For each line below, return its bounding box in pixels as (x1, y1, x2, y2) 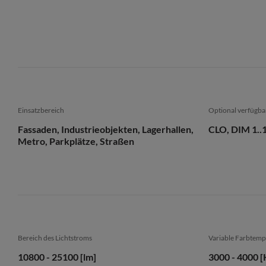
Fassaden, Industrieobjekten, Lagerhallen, (18, 123, 194, 135)
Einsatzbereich (18, 106, 64, 115)
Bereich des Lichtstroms (18, 233, 92, 242)
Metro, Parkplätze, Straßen (18, 135, 134, 147)
